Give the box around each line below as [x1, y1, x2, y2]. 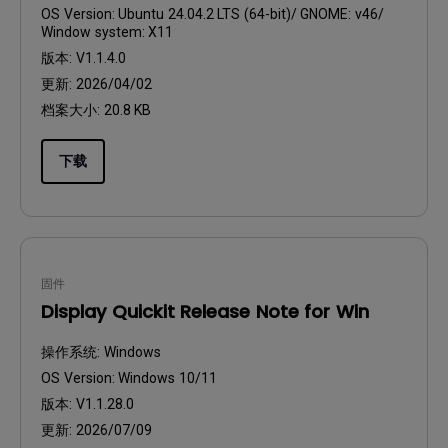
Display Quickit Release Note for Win [41, 299, 369, 324]
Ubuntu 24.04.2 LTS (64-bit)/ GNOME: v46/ [118, 6, 384, 22]
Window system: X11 [41, 24, 173, 40]
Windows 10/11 [118, 370, 217, 386]
